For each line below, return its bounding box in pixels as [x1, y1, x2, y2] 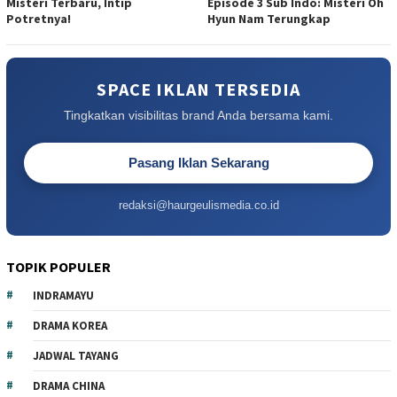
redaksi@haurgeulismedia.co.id [118, 198, 279, 212]
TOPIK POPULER [6, 257, 111, 276]
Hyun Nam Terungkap [207, 10, 331, 27]
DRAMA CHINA [33, 378, 105, 393]
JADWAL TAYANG [33, 347, 119, 363]
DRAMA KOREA [33, 317, 107, 333]
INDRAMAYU [33, 287, 94, 303]
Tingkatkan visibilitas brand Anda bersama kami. [64, 107, 333, 122]
